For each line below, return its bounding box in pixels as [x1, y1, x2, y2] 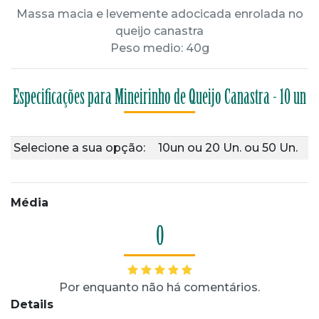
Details [11, 298, 53, 311]
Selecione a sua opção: [14, 141, 145, 155]
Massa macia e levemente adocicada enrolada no [16, 7, 303, 21]
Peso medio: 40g [110, 41, 209, 55]
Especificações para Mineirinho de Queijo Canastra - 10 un [13, 88, 306, 109]
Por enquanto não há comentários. [59, 281, 260, 294]
